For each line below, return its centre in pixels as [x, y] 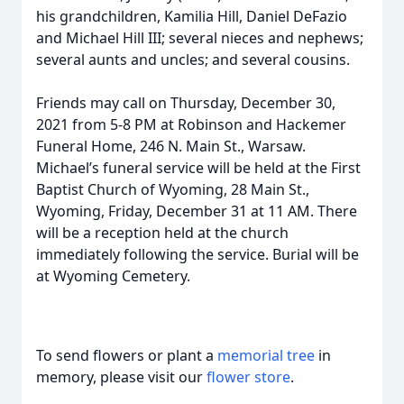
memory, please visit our [121, 377]
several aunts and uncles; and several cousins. [193, 60]
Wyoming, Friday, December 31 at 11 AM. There [197, 211]
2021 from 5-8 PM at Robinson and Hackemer [191, 124]
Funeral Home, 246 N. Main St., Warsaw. [171, 146]
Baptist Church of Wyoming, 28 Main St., [173, 189]
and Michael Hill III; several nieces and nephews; [200, 38]
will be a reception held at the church [162, 233]
